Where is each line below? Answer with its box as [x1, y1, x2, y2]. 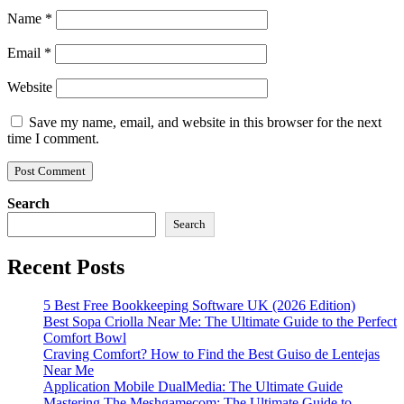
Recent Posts [7, 255, 124, 280]
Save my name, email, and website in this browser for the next [29, 115, 381, 131]
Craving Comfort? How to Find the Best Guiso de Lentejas [43, 346, 380, 363]
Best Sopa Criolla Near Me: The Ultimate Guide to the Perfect [43, 314, 397, 330]
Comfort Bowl [43, 330, 126, 346]
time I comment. [7, 131, 99, 147]
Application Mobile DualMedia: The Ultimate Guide [43, 379, 343, 395]
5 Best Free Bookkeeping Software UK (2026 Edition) [43, 298, 355, 314]
